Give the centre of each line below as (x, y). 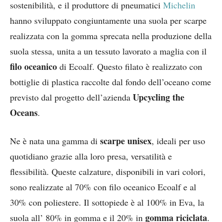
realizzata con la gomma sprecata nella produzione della (111, 36)
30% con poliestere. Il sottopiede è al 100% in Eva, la (107, 202)
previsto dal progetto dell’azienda (71, 97)
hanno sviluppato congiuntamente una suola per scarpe (108, 20)
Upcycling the (159, 97)
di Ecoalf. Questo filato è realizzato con (130, 66)
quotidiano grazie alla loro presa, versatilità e (91, 156)
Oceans (24, 112)
